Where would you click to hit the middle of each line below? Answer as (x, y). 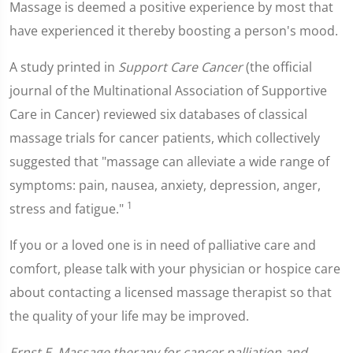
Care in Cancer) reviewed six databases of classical (158, 114)
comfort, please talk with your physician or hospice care (175, 269)
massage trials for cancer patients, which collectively (165, 138)
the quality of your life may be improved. (129, 316)
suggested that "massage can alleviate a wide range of (169, 162)
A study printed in (64, 67)
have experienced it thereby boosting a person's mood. (174, 31)
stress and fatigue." (68, 209)
